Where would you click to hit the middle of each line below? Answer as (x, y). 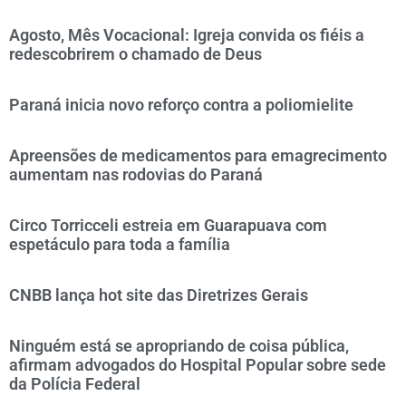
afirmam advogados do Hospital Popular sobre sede (198, 365)
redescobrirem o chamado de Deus (135, 54)
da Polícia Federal (75, 384)
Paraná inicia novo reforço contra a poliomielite (181, 105)
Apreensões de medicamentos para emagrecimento (198, 155)
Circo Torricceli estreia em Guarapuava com (168, 225)
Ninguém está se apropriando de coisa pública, (179, 346)
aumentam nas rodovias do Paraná (136, 174)
